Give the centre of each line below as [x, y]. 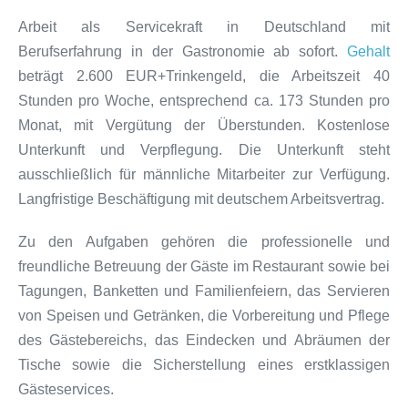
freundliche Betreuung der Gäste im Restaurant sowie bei [204, 266]
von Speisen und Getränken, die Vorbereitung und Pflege [204, 315]
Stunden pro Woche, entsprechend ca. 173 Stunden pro [204, 100]
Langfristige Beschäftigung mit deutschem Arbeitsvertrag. [201, 199]
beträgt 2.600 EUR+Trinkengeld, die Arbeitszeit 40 [204, 76]
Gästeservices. [66, 389]
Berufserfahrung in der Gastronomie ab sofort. [183, 51]
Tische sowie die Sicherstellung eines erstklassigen [204, 364]
